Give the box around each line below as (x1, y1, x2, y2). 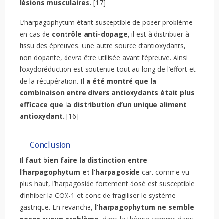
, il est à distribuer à (128, 29, 189, 39)
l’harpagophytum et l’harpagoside (20, 167, 140, 177)
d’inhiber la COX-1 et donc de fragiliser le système (20, 191, 175, 200)
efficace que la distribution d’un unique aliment (20, 100, 187, 109)
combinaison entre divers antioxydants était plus (20, 88, 195, 98)
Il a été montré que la (78, 76, 156, 86)
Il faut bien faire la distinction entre (20, 155, 147, 165)
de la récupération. (20, 76, 78, 86)
